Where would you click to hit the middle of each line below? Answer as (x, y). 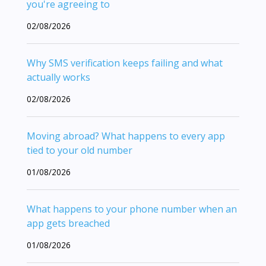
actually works (58, 77)
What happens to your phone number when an (132, 209)
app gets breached (68, 223)
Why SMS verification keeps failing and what (125, 63)
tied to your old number (80, 150)
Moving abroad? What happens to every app (126, 136)
